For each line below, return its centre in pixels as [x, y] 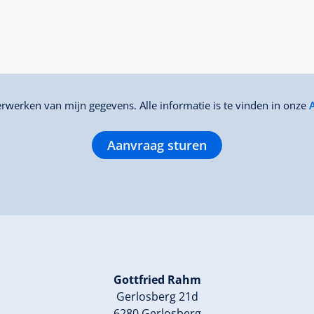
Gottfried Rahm [157, 279]
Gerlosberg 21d [157, 296]
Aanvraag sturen [157, 145]
